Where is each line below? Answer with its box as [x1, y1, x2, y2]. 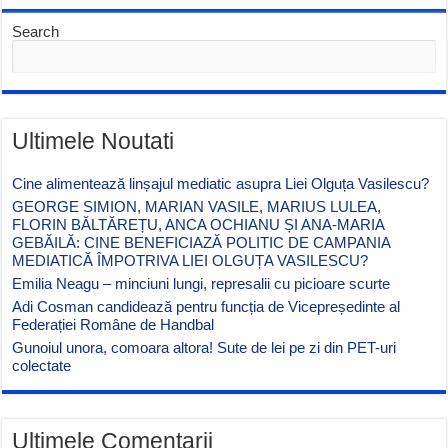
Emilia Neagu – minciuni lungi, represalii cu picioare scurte [12, 274, 391, 292]
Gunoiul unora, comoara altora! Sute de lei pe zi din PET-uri [12, 338, 397, 356]
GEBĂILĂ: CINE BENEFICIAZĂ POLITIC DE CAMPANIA [12, 233, 391, 251]
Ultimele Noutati [12, 128, 175, 154]
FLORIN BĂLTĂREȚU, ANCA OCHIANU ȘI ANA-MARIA [12, 215, 385, 233]
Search [12, 22, 60, 40]
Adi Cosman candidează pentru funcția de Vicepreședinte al [12, 297, 401, 315]
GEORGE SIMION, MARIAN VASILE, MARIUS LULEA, [12, 197, 382, 215]
